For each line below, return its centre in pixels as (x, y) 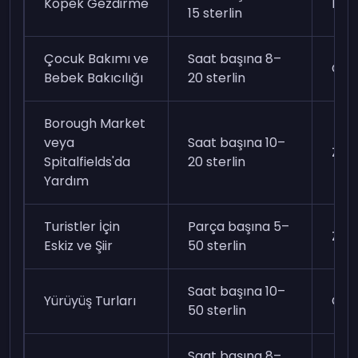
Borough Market (95, 123)
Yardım (67, 181)
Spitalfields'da (88, 161)
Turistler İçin (82, 226)
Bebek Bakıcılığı (94, 78)
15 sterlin (215, 13)
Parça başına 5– (239, 226)
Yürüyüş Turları (90, 300)
